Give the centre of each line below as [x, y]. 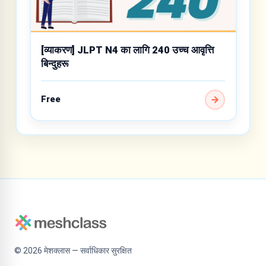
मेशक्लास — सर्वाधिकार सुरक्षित [87, 251]
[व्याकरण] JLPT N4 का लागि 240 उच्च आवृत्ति [127, 50]
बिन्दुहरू [55, 64]
